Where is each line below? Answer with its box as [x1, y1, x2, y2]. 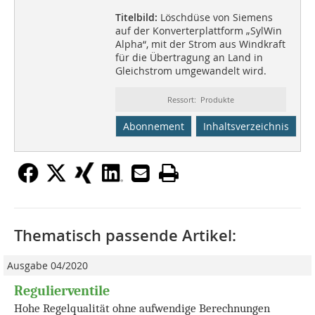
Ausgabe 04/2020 [7, 258, 88, 272]
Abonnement [122, 119, 184, 133]
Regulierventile [14, 282, 110, 299]
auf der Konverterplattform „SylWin [115, 23, 282, 37]
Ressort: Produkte [167, 94, 234, 105]
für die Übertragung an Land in [115, 50, 263, 64]
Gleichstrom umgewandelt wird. [115, 63, 266, 77]
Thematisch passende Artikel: [14, 224, 236, 246]
